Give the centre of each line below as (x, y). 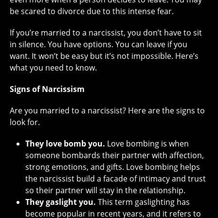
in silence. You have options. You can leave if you (99, 44)
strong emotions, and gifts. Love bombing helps (113, 167)
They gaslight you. (61, 202)
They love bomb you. (65, 143)
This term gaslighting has (143, 202)
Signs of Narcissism (47, 89)
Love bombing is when (147, 143)
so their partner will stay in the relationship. (105, 190)
